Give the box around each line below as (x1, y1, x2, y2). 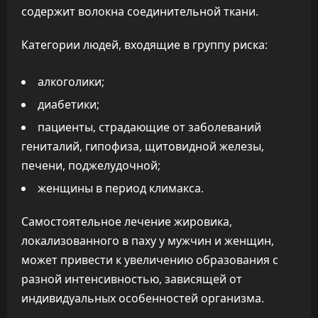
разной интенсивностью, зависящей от (21, 271, 242, 287)
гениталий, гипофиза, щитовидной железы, (21, 138, 264, 154)
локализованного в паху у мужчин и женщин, (21, 233, 274, 248)
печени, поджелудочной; (21, 158, 160, 173)
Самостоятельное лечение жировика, (21, 214, 232, 229)
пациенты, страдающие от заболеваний (38, 119, 261, 135)
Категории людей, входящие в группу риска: (21, 37, 268, 53)
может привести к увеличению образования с (21, 252, 278, 268)
